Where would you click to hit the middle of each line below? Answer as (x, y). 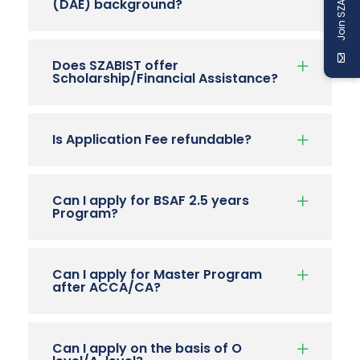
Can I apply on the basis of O (147, 348)
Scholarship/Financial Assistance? (165, 78)
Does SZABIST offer (115, 65)
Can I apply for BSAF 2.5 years (151, 200)
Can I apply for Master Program (157, 274)
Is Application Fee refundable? (152, 139)
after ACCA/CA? (106, 287)
